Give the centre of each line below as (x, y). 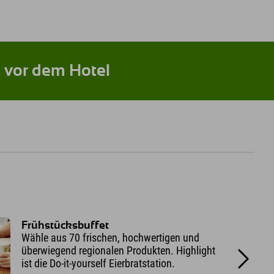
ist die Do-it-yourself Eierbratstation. (98, 263)
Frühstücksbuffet (65, 225)
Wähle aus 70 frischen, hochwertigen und (110, 237)
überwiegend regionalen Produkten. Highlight (118, 250)
